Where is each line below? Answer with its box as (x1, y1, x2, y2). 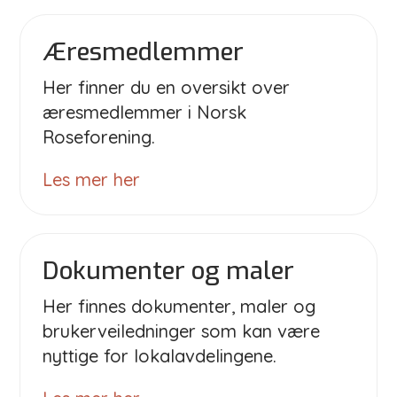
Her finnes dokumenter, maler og (43, 294, 316, 317)
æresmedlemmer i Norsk (43, 100, 247, 123)
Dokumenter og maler (43, 253, 295, 287)
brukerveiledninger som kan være (43, 319, 321, 342)
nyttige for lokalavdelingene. (43, 344, 277, 367)
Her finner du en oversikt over (43, 75, 291, 98)
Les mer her (43, 167, 141, 191)
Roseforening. (43, 125, 156, 148)
